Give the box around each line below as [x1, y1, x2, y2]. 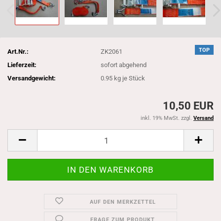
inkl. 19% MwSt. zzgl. [141, 115, 193, 121]
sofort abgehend [101, 61, 147, 69]
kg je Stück [112, 74, 146, 82]
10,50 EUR [163, 100, 214, 112]
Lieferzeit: [7, 61, 37, 69]
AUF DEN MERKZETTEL [89, 199, 156, 205]
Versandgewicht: [7, 74, 56, 82]
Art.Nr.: [7, 47, 29, 55]
